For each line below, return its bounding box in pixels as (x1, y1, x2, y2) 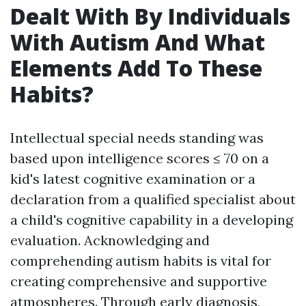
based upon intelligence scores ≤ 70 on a (10, 150, 269, 167)
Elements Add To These (10, 53, 262, 83)
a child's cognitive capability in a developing (10, 211, 293, 228)
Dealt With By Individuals (10, 1, 290, 31)
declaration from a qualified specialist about (10, 191, 296, 208)
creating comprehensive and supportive (10, 273, 267, 290)
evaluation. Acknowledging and (10, 232, 210, 249)
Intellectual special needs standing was (10, 129, 264, 146)
